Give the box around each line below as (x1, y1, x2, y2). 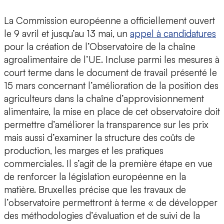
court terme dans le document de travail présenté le (4, 66, 217, 79)
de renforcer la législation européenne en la (4, 170, 186, 183)
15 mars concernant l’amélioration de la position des (4, 79, 218, 92)
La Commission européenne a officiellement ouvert (4, 14, 215, 27)
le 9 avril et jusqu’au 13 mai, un (4, 27, 130, 40)
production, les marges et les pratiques (4, 144, 163, 157)
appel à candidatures (130, 27, 216, 40)
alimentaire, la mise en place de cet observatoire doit (4, 105, 220, 118)
